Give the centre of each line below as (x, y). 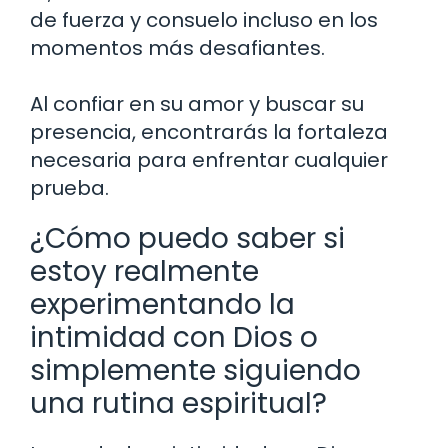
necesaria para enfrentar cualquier (209, 160)
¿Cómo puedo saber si (187, 239)
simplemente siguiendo (195, 371)
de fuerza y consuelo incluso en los (204, 20)
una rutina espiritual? (178, 404)
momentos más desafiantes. (177, 48)
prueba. (69, 188)
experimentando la (162, 305)
